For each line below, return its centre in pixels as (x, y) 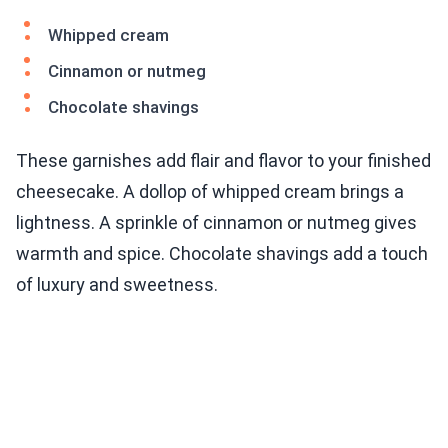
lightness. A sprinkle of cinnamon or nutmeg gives (216, 223)
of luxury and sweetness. (117, 285)
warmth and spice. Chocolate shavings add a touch (222, 254)
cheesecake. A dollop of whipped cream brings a (210, 192)
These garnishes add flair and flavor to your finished (223, 161)
